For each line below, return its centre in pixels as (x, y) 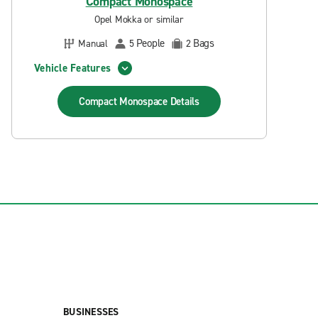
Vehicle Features (72, 68)
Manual (93, 43)
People (150, 43)
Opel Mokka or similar (139, 20)
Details (185, 102)
